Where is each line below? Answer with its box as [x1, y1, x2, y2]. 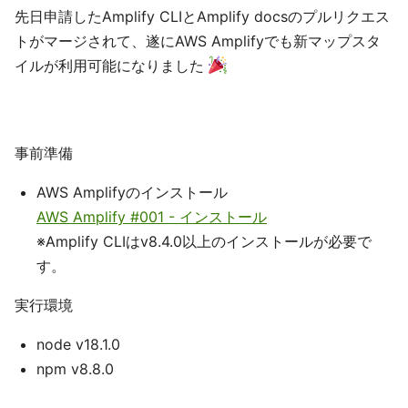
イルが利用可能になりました [15, 56, 209, 75]
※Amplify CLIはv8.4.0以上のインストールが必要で [36, 231, 372, 250]
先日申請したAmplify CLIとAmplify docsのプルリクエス [15, 6, 390, 25]
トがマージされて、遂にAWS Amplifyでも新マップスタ [15, 31, 381, 50]
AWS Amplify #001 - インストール [36, 207, 267, 226]
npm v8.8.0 [36, 359, 114, 378]
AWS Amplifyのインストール [36, 182, 228, 201]
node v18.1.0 [36, 334, 120, 353]
